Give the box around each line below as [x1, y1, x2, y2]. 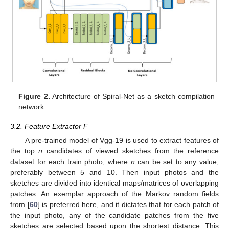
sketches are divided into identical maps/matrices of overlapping [10, 179, 219, 188]
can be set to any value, [134, 157, 219, 166]
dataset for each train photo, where [10, 157, 131, 166]
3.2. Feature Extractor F [10, 122, 88, 131]
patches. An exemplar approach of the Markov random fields [10, 190, 219, 198]
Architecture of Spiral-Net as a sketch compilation [50, 92, 215, 101]
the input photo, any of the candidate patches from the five [10, 211, 219, 220]
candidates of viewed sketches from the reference [42, 147, 219, 155]
